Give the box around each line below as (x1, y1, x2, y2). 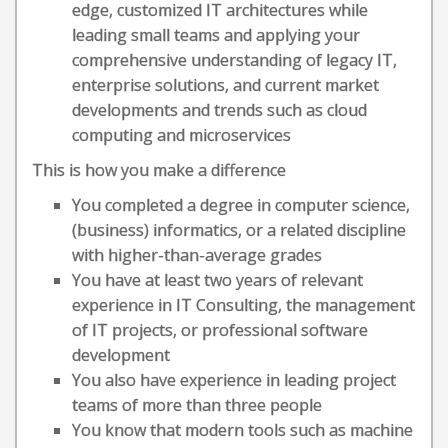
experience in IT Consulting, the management (72, 294, 415, 316)
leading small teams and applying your (72, 24, 360, 46)
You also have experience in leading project (72, 369, 396, 391)
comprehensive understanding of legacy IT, (72, 49, 397, 71)
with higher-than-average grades (72, 244, 322, 266)
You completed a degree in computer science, (72, 194, 410, 216)
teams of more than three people (72, 394, 322, 416)
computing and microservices (72, 124, 291, 146)
